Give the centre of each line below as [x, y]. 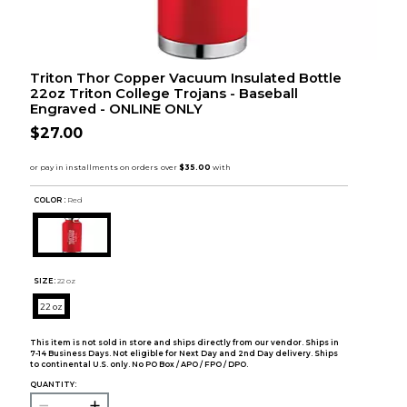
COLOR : [50, 199]
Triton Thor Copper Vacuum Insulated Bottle [185, 79]
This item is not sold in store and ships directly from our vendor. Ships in [184, 343]
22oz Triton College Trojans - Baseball [164, 94]
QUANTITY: [53, 385]
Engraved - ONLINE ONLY [116, 109]
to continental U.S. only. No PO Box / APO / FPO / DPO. [139, 365]
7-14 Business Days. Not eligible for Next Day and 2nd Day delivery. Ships [184, 354]
